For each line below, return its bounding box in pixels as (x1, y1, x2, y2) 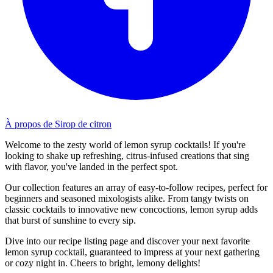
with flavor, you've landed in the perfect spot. (5, 161, 178, 172)
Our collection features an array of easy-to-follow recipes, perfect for (5, 182, 268, 193)
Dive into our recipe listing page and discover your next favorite (5, 235, 250, 246)
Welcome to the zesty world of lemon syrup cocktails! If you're (5, 139, 246, 150)
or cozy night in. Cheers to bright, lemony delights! (5, 257, 200, 268)
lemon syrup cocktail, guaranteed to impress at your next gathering (5, 246, 260, 257)
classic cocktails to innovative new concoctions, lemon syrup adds (5, 204, 258, 214)
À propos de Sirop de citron (5, 118, 112, 129)
